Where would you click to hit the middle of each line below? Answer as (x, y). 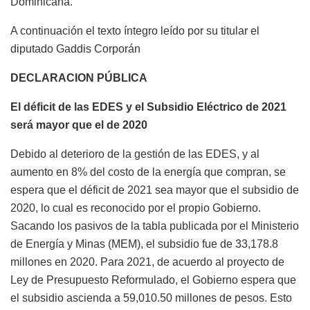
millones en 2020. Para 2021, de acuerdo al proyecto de (147, 262)
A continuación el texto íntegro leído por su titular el (135, 31)
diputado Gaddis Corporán (75, 49)
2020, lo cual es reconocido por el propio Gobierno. (136, 208)
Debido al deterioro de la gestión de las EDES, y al (135, 154)
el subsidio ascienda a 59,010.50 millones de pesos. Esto (151, 298)
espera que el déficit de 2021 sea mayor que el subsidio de (155, 190)
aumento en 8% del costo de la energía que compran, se (148, 172)
